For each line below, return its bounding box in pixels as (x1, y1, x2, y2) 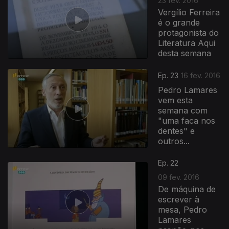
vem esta (158, 95, 193, 106)
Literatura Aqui (158, 37, 216, 48)
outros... (158, 136, 190, 147)
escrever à (158, 194, 200, 204)
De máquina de (158, 184, 216, 194)
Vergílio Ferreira (158, 7, 220, 17)
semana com (158, 105, 208, 116)
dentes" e (158, 126, 195, 136)
